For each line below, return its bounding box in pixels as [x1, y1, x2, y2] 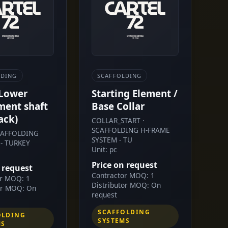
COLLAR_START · [92, 115, 145, 125]
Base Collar [92, 99, 145, 112]
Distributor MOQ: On [92, 180, 161, 190]
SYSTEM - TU [92, 134, 133, 145]
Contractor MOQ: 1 [92, 170, 155, 180]
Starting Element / [92, 87, 178, 100]
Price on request [92, 159, 158, 170]
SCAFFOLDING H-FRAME [92, 125, 170, 135]
